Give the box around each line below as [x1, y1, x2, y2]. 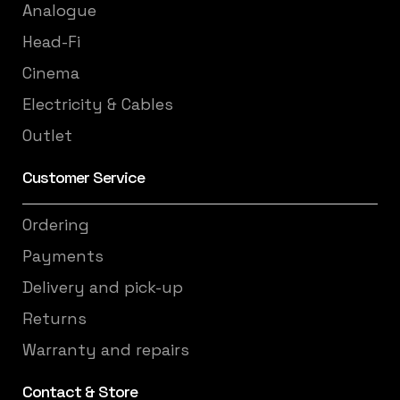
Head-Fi [22, 31, 80, 52]
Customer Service [22, 166, 145, 187]
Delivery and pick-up [22, 277, 183, 297]
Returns [22, 308, 87, 329]
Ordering [22, 214, 89, 235]
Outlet [22, 125, 72, 146]
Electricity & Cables [22, 94, 173, 114]
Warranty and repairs [22, 339, 189, 360]
